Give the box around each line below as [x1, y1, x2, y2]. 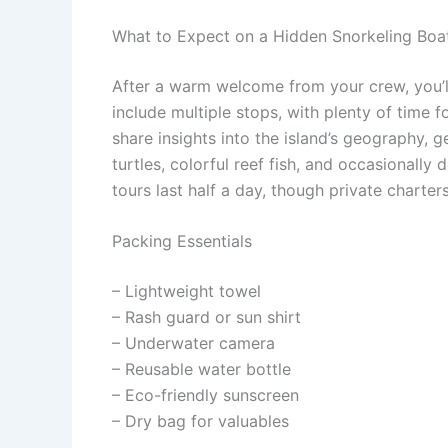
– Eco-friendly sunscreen [112, 385, 299, 406]
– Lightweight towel [112, 281, 261, 302]
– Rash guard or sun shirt [112, 307, 301, 328]
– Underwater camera [112, 333, 275, 354]
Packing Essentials [112, 231, 252, 252]
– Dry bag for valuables [112, 411, 289, 432]
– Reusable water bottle [112, 359, 291, 380]
